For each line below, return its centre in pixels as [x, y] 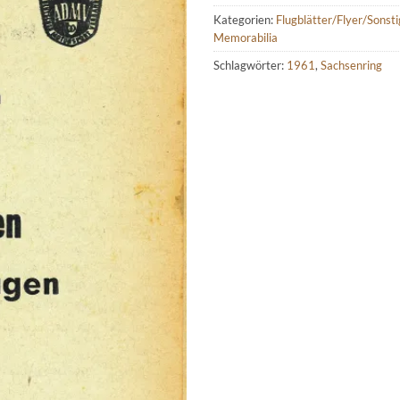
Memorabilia [246, 37]
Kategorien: [245, 19]
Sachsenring [351, 65]
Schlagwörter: [250, 65]
